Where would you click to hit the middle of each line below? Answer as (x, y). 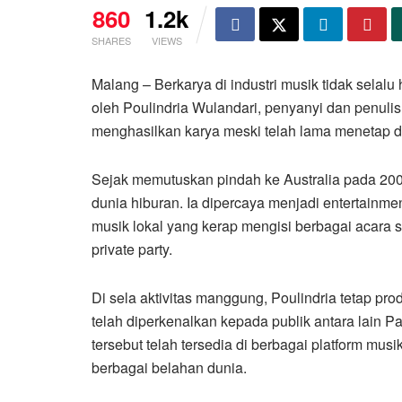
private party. (132, 249)
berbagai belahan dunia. (169, 368)
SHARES (111, 41)
